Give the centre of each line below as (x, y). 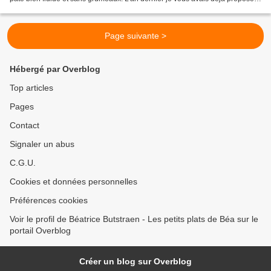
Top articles (31, 88)
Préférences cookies (49, 201)
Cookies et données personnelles (73, 182)
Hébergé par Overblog (55, 69)
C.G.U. (23, 163)
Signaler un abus (42, 144)
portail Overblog (40, 231)
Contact (24, 126)
